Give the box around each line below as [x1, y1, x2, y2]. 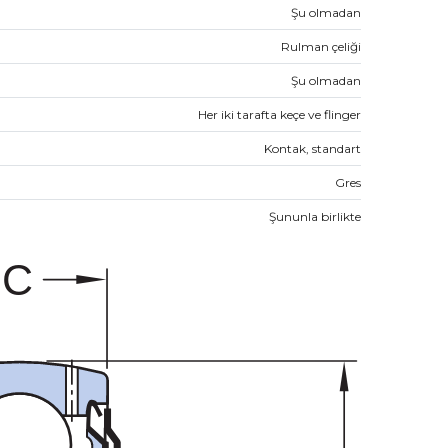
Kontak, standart [264, 140, 361, 156]
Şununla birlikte [269, 208, 361, 224]
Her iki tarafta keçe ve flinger [198, 106, 361, 122]
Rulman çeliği [281, 38, 361, 54]
